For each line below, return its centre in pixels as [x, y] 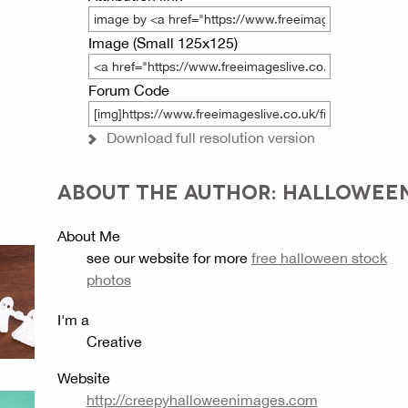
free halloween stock [319, 257]
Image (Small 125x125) [163, 43]
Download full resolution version [210, 138]
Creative [114, 341]
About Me [88, 235]
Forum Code [128, 90]
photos [108, 279]
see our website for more [168, 257]
